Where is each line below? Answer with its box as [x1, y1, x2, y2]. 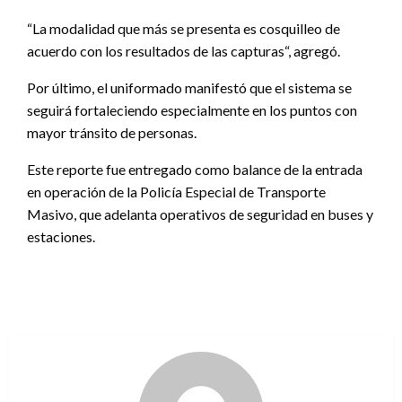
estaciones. [27, 227, 95, 245]
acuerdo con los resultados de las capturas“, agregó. [27, 41, 340, 59]
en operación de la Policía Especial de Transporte [27, 182, 326, 200]
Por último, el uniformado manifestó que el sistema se [27, 78, 352, 96]
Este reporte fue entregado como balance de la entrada [27, 160, 363, 178]
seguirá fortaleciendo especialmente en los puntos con [27, 100, 357, 118]
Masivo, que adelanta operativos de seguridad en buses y [27, 205, 373, 223]
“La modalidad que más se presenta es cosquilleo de [27, 19, 340, 37]
